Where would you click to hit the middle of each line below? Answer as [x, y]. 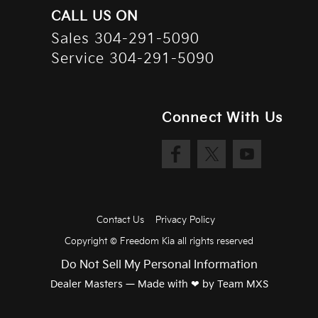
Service [80, 59]
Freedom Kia [147, 242]
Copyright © [92, 242]
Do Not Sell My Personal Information [159, 265]
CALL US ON [95, 17]
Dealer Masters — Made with [119, 285]
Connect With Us [222, 119]
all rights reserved [214, 242]
